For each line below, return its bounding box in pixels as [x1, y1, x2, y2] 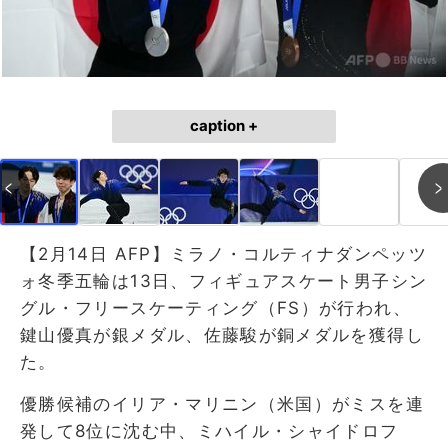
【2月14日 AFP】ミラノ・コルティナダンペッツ [20, 243, 427, 264]
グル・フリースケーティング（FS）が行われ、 [20, 297, 411, 318]
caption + [190, 116, 258, 135]
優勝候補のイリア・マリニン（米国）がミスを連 [20, 393, 424, 414]
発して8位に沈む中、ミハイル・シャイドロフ [20, 420, 399, 441]
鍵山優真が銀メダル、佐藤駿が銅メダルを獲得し [20, 324, 424, 345]
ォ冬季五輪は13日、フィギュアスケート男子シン [20, 270, 428, 291]
